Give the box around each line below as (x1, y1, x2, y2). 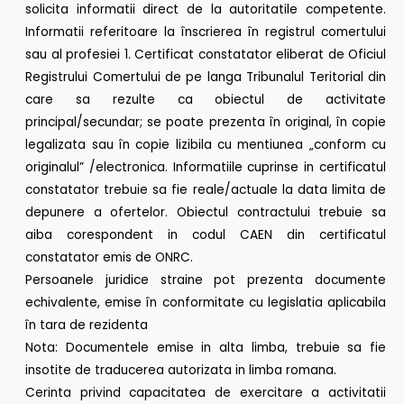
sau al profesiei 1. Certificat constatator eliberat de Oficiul (25, 46, 386, 64)
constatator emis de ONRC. (25, 249, 194, 267)
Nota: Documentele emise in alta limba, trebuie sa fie (25, 339, 386, 357)
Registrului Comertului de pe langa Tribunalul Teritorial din (25, 69, 386, 87)
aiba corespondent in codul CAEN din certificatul (25, 226, 386, 244)
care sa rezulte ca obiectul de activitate (25, 91, 386, 109)
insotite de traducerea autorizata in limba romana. (25, 362, 337, 380)
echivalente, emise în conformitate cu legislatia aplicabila (25, 294, 386, 312)
